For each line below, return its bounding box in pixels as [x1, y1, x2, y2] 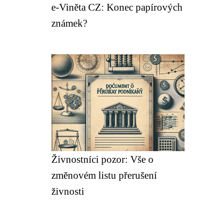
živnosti [51, 186, 84, 197]
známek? [51, 17, 87, 29]
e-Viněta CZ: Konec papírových [51, 1, 183, 13]
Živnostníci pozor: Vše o [51, 154, 154, 165]
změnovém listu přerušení [51, 170, 157, 181]
